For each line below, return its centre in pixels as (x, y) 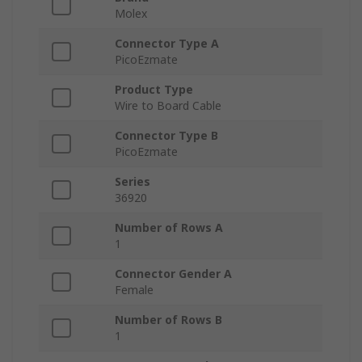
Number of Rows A (169, 228)
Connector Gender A (173, 274)
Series (133, 182)
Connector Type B (166, 136)
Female (134, 290)
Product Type (154, 90)
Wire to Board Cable (168, 106)
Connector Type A (167, 44)
